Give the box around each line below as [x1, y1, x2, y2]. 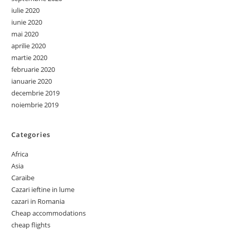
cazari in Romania [11, 197, 65, 206]
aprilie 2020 [11, 41, 46, 50]
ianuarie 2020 [11, 76, 52, 86]
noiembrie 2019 [11, 100, 59, 109]
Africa [11, 149, 29, 159]
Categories [11, 130, 51, 139]
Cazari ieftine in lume [11, 185, 75, 194]
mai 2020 [11, 29, 39, 39]
